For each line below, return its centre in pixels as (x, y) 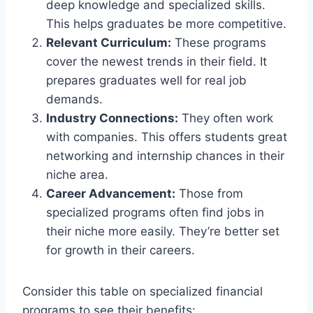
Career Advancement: (111, 193)
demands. (74, 99)
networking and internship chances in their (165, 155)
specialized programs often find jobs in (155, 212)
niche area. (77, 174)
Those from (209, 193)
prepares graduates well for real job (146, 80)
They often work (226, 118)
